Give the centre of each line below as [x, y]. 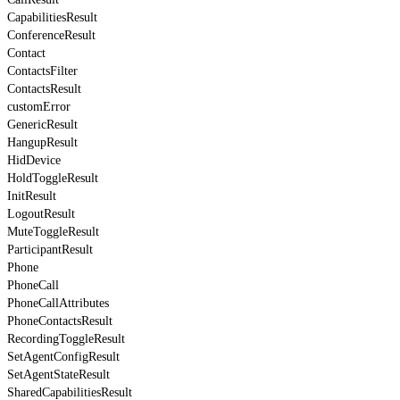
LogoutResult [41, 213]
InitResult [32, 196]
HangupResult [42, 142]
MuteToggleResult [53, 231]
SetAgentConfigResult [63, 356]
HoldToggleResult [53, 178]
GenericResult [42, 124]
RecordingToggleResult [66, 338]
